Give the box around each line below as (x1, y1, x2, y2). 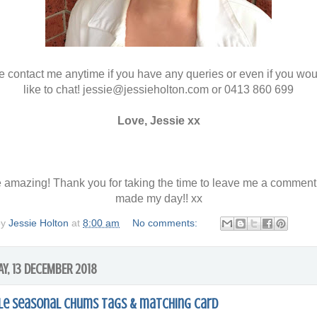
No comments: (132, 217, 201, 229)
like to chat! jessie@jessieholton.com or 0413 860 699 (23, 83, 294, 96)
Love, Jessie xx (117, 114, 200, 127)
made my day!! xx (115, 192, 202, 204)
